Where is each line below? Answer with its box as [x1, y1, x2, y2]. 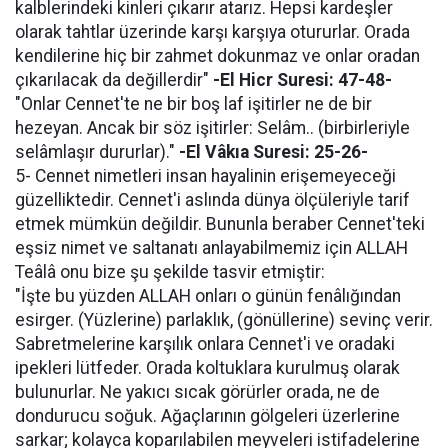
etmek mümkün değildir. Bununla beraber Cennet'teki [15, 213, 425, 234]
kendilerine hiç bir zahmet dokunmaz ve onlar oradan [15, 45, 420, 66]
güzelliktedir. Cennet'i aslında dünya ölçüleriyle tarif [15, 189, 410, 210]
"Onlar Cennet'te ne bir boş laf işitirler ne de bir [15, 93, 372, 114]
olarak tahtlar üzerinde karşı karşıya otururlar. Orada [15, 21, 410, 42]
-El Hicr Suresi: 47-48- [213, 69, 392, 90]
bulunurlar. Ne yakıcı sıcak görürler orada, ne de [15, 381, 380, 402]
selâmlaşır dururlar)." [15, 141, 179, 162]
